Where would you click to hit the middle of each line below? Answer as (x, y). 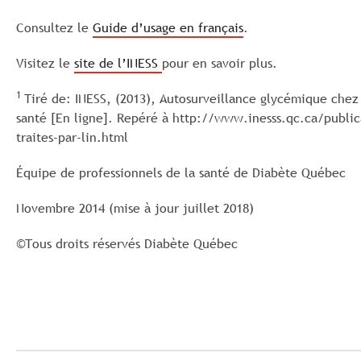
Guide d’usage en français (168, 27)
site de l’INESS (118, 63)
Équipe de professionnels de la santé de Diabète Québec (181, 172)
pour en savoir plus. (220, 63)
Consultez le (54, 27)
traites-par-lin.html (72, 137)
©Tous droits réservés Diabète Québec (127, 243)
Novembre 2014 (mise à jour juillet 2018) (135, 208)
